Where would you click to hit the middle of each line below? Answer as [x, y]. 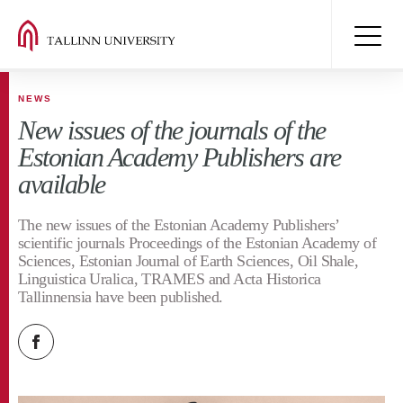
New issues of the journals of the [172, 130]
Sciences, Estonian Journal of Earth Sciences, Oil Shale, [188, 261]
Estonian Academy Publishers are [179, 157]
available [62, 184]
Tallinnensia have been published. [121, 297]
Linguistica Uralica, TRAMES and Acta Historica [170, 279]
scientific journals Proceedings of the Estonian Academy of [197, 243]
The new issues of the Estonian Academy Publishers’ [179, 225]
